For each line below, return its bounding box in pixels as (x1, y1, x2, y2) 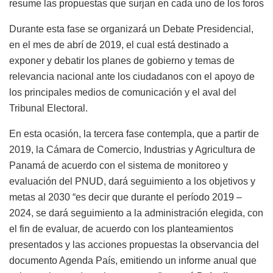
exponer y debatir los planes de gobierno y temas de (9, 55, 235, 66)
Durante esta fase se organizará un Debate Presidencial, (9, 24, 253, 35)
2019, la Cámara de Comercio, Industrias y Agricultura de (9, 144, 255, 155)
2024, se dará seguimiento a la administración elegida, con (9, 208, 263, 219)
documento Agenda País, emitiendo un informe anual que (9, 255, 257, 266)
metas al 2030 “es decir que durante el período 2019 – (9, 192, 242, 203)
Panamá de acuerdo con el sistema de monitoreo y (9, 160, 228, 171)
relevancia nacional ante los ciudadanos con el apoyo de (9, 71, 255, 82)
